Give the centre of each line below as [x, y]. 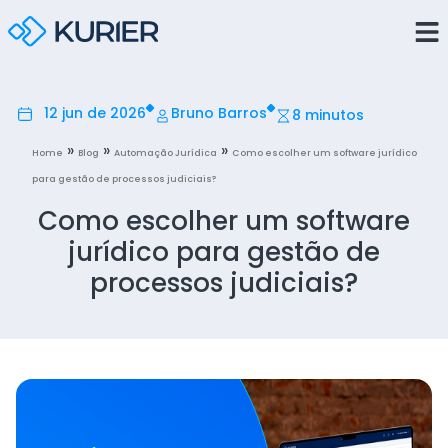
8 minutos [327, 115]
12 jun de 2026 [94, 113]
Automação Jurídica [165, 153]
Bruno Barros [218, 113]
